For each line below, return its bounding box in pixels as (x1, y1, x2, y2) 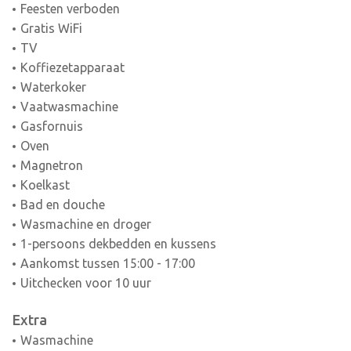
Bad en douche (20, 197, 105, 212)
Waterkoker (20, 80, 86, 95)
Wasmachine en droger (20, 217, 151, 232)
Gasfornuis (20, 119, 83, 134)
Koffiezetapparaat (20, 60, 125, 75)
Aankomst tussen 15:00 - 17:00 (20, 256, 195, 271)
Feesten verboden (20, 2, 120, 16)
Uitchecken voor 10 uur (20, 276, 151, 291)
